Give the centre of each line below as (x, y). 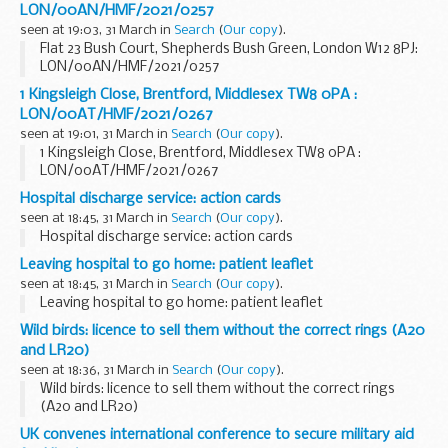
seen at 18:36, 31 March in (96, 371)
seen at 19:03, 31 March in (97, 31)
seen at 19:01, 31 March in (95, 135)
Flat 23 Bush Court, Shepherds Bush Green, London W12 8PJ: (229, 50)
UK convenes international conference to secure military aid (217, 435)
